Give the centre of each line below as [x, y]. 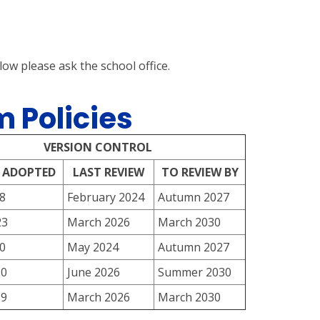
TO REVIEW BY [200, 172]
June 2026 [94, 272]
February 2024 [106, 197]
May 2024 [93, 247]
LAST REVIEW [109, 172]
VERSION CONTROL [98, 147]
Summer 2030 [195, 272]
